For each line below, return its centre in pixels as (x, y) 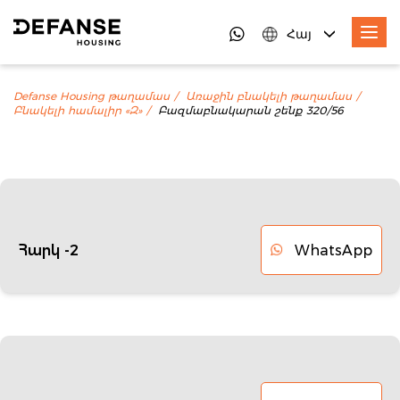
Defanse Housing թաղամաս (92, 96)
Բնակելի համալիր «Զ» (78, 111)
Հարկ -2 (48, 250)
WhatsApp (333, 250)
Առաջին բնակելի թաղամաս (269, 96)
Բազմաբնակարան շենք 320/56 (251, 111)
